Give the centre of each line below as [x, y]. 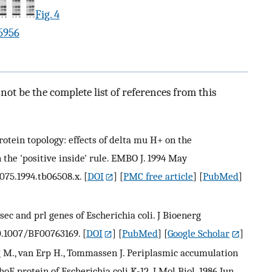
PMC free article [158, 176]
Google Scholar [199, 233]
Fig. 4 [47, 15]
